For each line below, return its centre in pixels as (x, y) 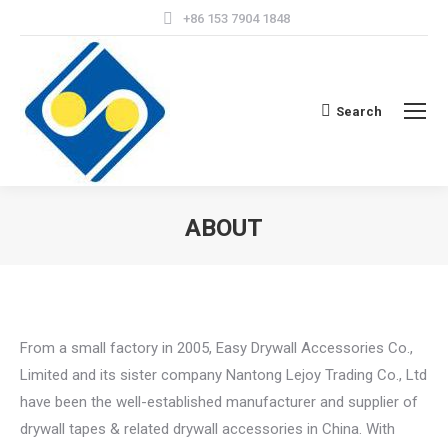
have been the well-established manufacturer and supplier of (219, 402)
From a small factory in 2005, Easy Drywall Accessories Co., (216, 348)
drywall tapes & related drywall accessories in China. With (207, 429)
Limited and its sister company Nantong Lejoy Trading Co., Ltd (223, 375)
